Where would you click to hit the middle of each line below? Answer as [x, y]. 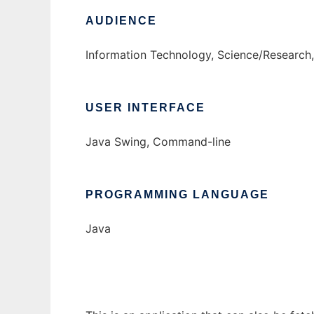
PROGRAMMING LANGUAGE [177, 194]
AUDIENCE [121, 21]
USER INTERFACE [145, 108]
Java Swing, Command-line [158, 142]
